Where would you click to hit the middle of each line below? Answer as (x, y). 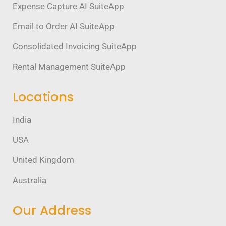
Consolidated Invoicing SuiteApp (75, 46)
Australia (30, 180)
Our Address (52, 210)
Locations (43, 97)
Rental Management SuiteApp (69, 66)
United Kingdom (43, 160)
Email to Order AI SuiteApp (64, 26)
